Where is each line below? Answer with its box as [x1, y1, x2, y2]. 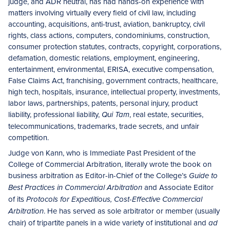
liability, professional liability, [8, 109, 102, 120]
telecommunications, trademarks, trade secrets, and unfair [8, 121, 199, 131]
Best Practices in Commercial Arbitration [8, 183, 144, 193]
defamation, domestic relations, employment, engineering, [8, 52, 199, 63]
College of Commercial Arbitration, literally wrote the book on [8, 159, 212, 169]
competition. [8, 132, 49, 143]
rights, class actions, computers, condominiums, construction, [8, 30, 209, 41]
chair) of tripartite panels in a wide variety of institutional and [8, 217, 208, 228]
